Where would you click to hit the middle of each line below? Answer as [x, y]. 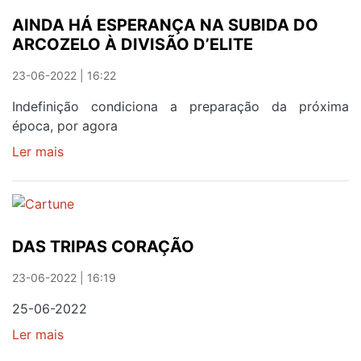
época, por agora [65, 126]
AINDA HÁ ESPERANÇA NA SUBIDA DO [165, 25]
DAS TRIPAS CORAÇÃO [103, 247]
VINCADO [93, 27]
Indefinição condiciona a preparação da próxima [180, 107]
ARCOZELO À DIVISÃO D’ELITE [133, 45]
